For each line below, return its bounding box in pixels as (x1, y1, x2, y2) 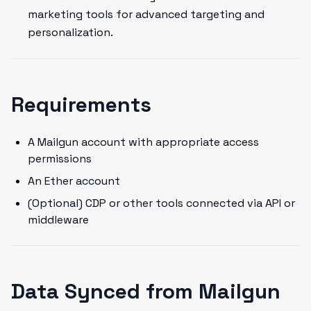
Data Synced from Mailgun (11, 278, 280, 305)
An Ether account (28, 174, 120, 188)
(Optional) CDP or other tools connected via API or (28, 196, 295, 210)
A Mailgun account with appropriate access (28, 135, 259, 149)
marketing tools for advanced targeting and (28, 7, 264, 22)
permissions (28, 151, 92, 166)
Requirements (11, 91, 151, 118)
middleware (28, 212, 89, 227)
